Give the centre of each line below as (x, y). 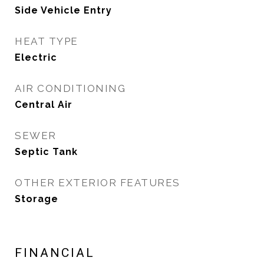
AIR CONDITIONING (70, 88)
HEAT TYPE (47, 41)
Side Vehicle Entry (63, 10)
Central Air (44, 105)
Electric (36, 57)
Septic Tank (46, 152)
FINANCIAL (55, 253)
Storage (37, 199)
